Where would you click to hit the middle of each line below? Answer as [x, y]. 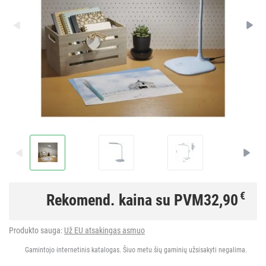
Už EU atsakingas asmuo [104, 230]
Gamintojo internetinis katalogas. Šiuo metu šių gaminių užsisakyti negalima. [136, 250]
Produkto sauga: [37, 230]
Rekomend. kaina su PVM [125, 200]
